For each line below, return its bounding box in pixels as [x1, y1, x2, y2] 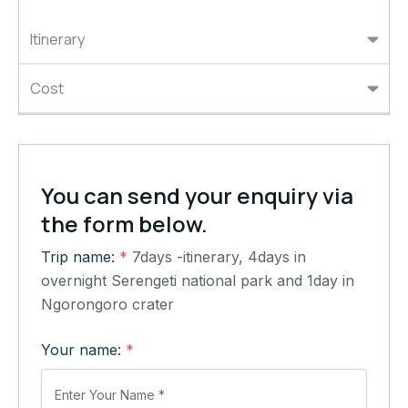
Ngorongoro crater [41, 295, 174, 313]
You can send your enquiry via [41, 180, 353, 210]
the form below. [41, 209, 208, 239]
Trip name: [41, 248, 119, 266]
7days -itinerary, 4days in [132, 248, 306, 266]
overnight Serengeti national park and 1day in [41, 271, 354, 290]
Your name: [41, 341, 126, 359]
